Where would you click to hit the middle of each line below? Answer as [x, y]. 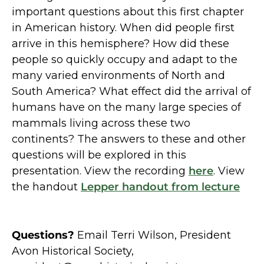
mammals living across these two [101, 123]
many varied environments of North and [118, 75]
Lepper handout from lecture [160, 187]
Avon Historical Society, [73, 251]
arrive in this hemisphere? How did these [121, 43]
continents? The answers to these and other [129, 139]
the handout [46, 187]
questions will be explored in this [99, 155]
